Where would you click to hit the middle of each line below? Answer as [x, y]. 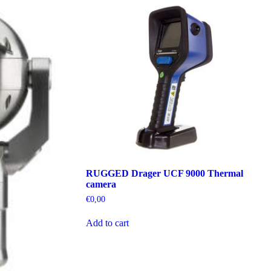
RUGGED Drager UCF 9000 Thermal [164, 173]
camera [101, 184]
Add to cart [107, 223]
